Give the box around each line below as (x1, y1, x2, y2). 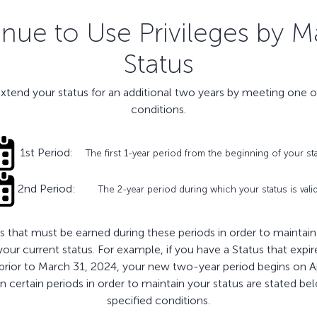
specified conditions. (107, 294, 210, 308)
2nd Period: (17, 182, 76, 196)
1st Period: (19, 146, 74, 160)
